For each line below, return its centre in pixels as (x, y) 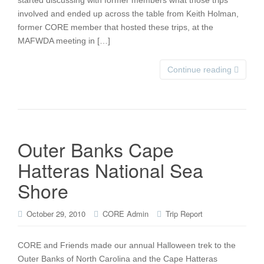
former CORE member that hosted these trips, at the (115, 27)
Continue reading (201, 70)
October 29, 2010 (56, 214)
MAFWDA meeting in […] (64, 41)
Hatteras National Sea (110, 170)
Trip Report (184, 214)
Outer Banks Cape (96, 149)
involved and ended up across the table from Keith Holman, (128, 14)
